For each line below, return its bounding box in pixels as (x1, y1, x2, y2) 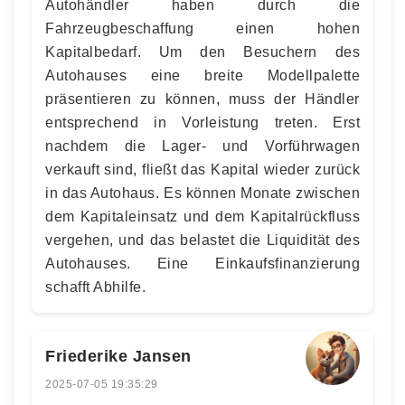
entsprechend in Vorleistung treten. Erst (45, 114, 360, 130)
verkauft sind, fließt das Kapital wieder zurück (45, 161, 360, 177)
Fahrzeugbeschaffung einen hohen (45, 20, 360, 36)
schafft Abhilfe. (45, 278, 146, 295)
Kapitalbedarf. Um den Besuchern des (45, 43, 360, 60)
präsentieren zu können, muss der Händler (45, 90, 360, 107)
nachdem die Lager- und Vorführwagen (45, 137, 360, 154)
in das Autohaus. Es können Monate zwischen (45, 184, 360, 201)
